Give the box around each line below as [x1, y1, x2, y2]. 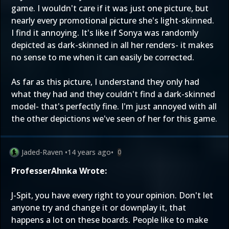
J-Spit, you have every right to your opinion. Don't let [11, 190, 213, 201]
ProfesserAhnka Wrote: [11, 165, 107, 176]
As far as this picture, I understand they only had [11, 76, 199, 87]
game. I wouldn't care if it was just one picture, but [11, 3, 209, 14]
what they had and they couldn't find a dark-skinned [11, 88, 215, 100]
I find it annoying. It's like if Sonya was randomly [11, 27, 198, 38]
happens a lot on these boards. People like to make [11, 214, 208, 225]
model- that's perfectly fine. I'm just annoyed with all [11, 101, 217, 112]
